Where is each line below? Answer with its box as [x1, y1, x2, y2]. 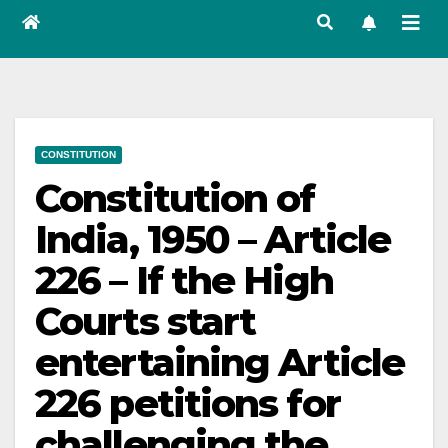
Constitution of [35, 175, 315, 222]
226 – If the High [35, 257, 333, 304]
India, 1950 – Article [35, 216, 391, 263]
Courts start [35, 298, 256, 345]
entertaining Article [35, 339, 405, 386]
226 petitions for [35, 380, 340, 427]
